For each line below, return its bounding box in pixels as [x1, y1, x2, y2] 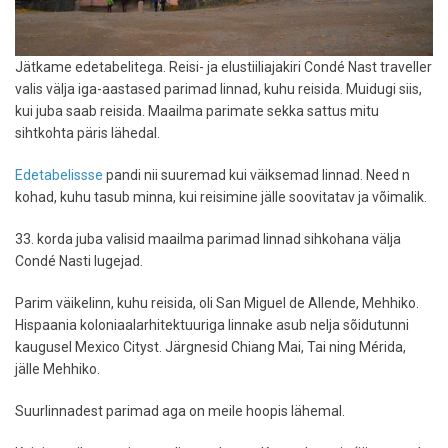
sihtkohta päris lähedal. [15, 125, 160, 142]
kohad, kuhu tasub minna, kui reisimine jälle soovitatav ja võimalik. [15, 189, 427, 206]
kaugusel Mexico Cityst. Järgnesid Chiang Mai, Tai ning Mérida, [15, 339, 406, 356]
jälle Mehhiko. [15, 361, 100, 378]
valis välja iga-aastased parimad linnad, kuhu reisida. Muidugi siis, [15, 81, 422, 98]
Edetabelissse [15, 167, 103, 184]
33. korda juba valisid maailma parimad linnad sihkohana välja [15, 231, 401, 248]
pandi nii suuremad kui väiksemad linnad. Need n [103, 167, 410, 184]
